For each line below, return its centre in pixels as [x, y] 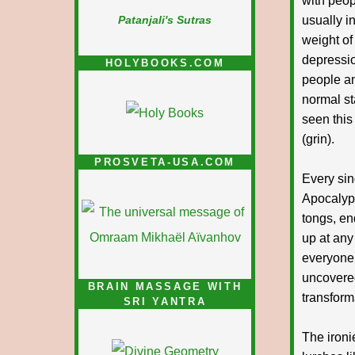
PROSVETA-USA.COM [165, 162]
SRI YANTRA [165, 302]
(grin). [318, 139]
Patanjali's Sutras [165, 20]
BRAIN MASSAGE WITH [165, 286]
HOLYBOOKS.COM [165, 63]
